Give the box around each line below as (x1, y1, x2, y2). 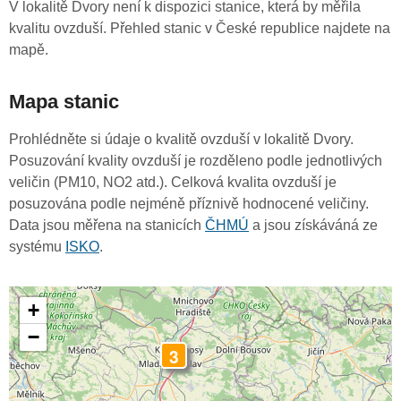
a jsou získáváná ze (249, 218, 378, 234)
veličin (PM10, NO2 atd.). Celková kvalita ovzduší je (9, 175, 337, 191)
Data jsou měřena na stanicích (9, 218, 205, 234)
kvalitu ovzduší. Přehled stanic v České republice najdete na (9, 21, 390, 37)
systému (9, 239, 65, 255)
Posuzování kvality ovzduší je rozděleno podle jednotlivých (9, 153, 382, 169)
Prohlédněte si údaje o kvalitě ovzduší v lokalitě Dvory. (9, 132, 354, 148)
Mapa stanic (9, 90, 119, 114)
